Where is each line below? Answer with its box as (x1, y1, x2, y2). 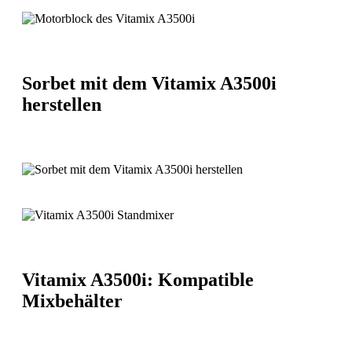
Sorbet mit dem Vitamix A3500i (22, 72, 277, 93)
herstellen (22, 93, 101, 115)
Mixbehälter (22, 290, 123, 311)
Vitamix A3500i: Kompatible (22, 269, 254, 290)
